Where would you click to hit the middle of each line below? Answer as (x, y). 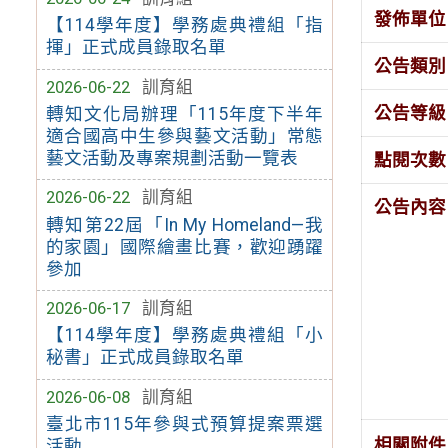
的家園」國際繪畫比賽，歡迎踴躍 (184, 246)
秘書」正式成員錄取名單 (144, 357)
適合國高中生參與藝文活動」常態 (184, 135)
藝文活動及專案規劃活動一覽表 (171, 157)
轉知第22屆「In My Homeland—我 (184, 224)
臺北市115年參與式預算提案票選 (184, 424)
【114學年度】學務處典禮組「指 (184, 24)
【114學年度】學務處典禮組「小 (184, 335)
